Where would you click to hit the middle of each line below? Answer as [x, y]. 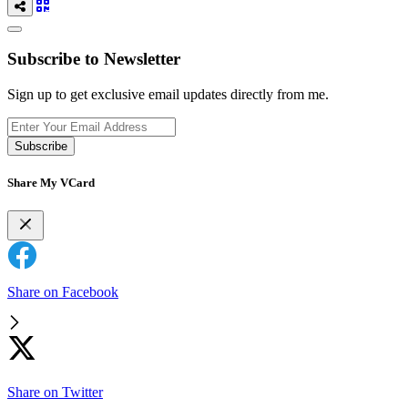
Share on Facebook [63, 292]
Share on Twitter [55, 393]
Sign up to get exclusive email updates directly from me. [168, 95]
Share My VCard [51, 183]
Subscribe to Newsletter [94, 59]
